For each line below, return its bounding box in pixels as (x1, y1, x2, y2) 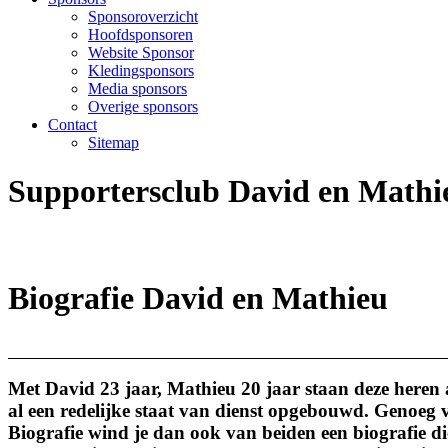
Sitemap (88, 134, 139, 151)
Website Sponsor (88, 44, 194, 61)
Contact (48, 116, 97, 133)
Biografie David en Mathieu (8, 280, 388, 317)
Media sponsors (88, 80, 187, 97)
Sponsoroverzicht (88, 8, 198, 25)
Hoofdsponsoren (88, 26, 193, 43)
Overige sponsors (88, 98, 198, 115)
